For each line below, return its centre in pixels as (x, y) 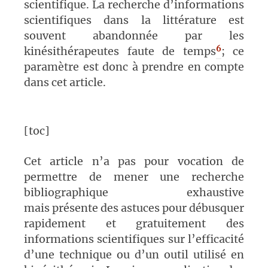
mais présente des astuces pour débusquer (134, 208)
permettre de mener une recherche (134, 177)
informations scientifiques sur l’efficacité (134, 239)
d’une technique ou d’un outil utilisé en (134, 255)
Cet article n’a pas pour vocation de (134, 162)
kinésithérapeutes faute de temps (120, 51)
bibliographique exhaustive (134, 193)
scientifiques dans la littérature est (134, 20)
